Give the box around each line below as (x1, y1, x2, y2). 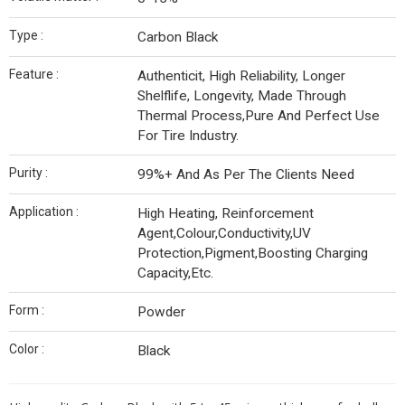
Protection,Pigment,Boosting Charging (137, 245, 368, 261)
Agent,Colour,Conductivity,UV (137, 225, 311, 241)
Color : (9, 342, 44, 356)
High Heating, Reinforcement (137, 205, 314, 221)
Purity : (9, 165, 48, 180)
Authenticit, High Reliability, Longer (137, 68, 345, 84)
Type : (9, 28, 43, 42)
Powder (137, 304, 185, 320)
